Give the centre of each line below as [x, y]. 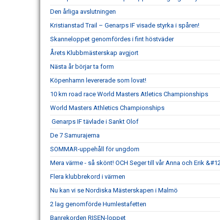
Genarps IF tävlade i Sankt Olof [94, 122]
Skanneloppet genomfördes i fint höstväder [112, 39]
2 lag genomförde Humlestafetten [98, 204]
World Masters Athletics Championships [107, 108]
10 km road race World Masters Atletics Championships [130, 94]
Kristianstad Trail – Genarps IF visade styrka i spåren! [125, 25]
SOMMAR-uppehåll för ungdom [95, 149]
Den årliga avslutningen [83, 12]
